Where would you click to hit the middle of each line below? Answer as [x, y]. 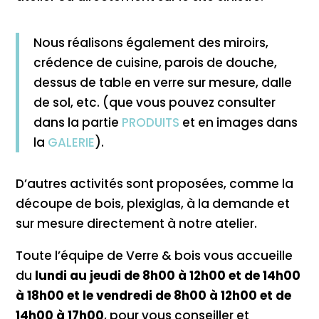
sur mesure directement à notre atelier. [137, 223]
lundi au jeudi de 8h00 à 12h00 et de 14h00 [168, 275]
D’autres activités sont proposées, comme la [155, 183]
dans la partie [78, 122]
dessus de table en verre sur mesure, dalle [163, 82]
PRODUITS [151, 122]
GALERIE [72, 142]
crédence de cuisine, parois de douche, [156, 62]
